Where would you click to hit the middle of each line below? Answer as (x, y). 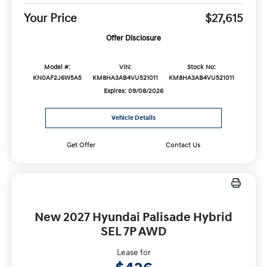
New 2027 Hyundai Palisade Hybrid (133, 218)
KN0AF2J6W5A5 (57, 78)
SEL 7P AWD (133, 232)
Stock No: (202, 67)
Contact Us (183, 145)
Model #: (57, 67)
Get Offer (81, 145)
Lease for (133, 253)
